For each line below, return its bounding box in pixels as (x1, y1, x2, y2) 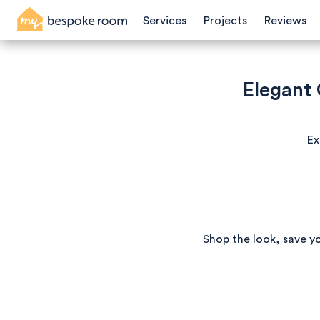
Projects (204, 15, 247, 26)
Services (143, 15, 186, 26)
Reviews (264, 15, 306, 26)
